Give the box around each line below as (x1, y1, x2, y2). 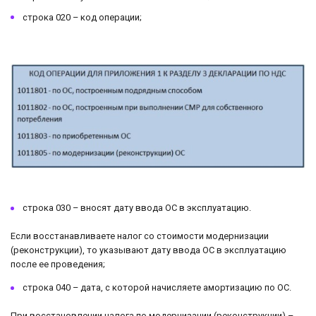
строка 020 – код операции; (23, 11, 142, 23)
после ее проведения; (11, 259, 105, 270)
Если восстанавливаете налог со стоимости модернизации (11, 231, 269, 242)
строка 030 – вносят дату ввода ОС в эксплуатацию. (23, 202, 251, 214)
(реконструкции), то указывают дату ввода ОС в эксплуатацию (11, 245, 286, 256)
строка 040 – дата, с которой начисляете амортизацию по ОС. (23, 282, 291, 293)
